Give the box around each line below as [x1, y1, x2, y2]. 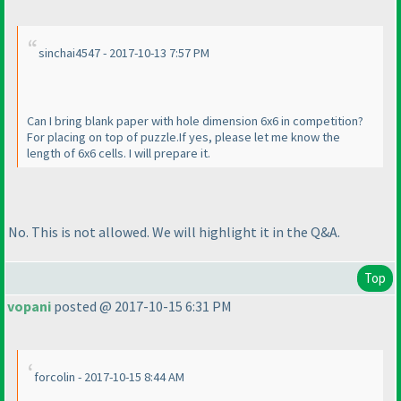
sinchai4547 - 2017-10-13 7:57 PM [38, 45, 209, 62]
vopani [7, 297, 51, 316]
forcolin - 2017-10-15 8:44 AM [34, 369, 184, 386]
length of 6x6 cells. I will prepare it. [27, 145, 210, 162]
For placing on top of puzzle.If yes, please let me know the [27, 129, 340, 146]
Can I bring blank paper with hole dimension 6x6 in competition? [27, 113, 363, 130]
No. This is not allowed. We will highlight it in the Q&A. [8, 222, 340, 241]
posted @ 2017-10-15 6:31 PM [51, 297, 232, 316]
